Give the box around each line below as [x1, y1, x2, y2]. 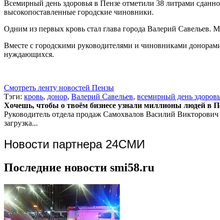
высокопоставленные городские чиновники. [4, 7, 154, 16]
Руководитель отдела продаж [4, 110, 101, 118]
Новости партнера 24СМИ [4, 137, 145, 151]
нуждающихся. [4, 50, 54, 58]
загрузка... [4, 118, 38, 127]
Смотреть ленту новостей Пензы [4, 83, 114, 92]
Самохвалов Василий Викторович [103, 110, 219, 118]
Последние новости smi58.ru [4, 161, 154, 174]
